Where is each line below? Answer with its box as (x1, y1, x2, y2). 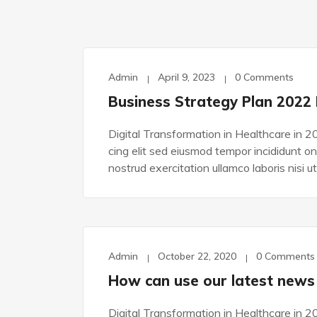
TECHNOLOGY (116, 76, 168, 85)
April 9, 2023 (158, 71, 215, 83)
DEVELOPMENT (116, 255, 170, 264)
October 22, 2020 (158, 250, 236, 263)
